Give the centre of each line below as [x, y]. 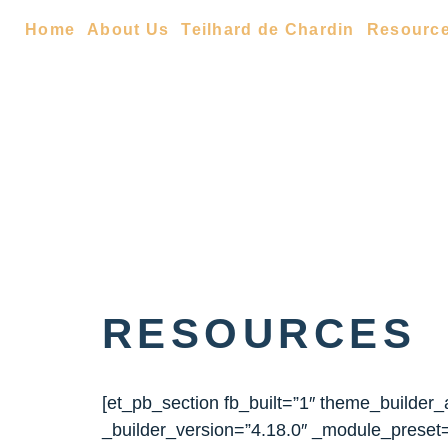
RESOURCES [259, 333]
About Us [128, 29]
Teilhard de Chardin [268, 29]
